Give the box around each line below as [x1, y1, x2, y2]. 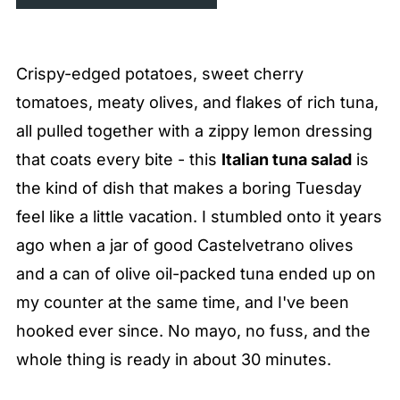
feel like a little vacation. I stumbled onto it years [15, 207, 382, 226]
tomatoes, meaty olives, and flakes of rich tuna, [15, 93, 379, 112]
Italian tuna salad [221, 150, 352, 169]
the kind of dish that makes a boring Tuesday [15, 179, 362, 197]
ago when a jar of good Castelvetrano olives [15, 236, 354, 254]
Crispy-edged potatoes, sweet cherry [15, 64, 304, 83]
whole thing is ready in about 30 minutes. [15, 350, 331, 369]
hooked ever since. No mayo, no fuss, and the [15, 321, 371, 340]
